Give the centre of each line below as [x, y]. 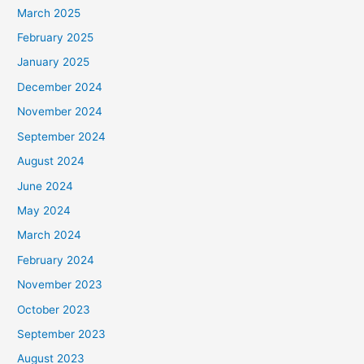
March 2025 [49, 13]
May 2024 [44, 210]
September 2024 [62, 136]
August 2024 [51, 161]
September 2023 [62, 334]
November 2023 [60, 285]
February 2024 [56, 260]
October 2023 [54, 309]
